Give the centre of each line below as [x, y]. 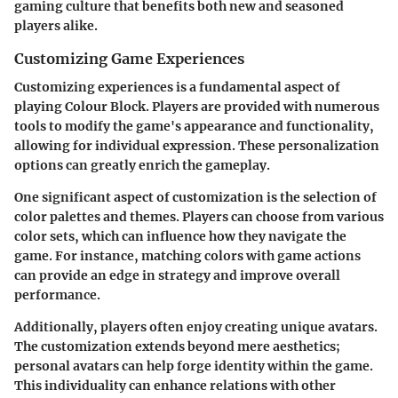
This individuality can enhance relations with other [175, 386]
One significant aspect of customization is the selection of [195, 198]
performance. [57, 295]
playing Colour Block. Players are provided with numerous [197, 107]
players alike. [56, 25]
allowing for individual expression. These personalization [197, 146]
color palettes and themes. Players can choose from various [199, 217]
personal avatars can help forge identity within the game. [194, 366]
